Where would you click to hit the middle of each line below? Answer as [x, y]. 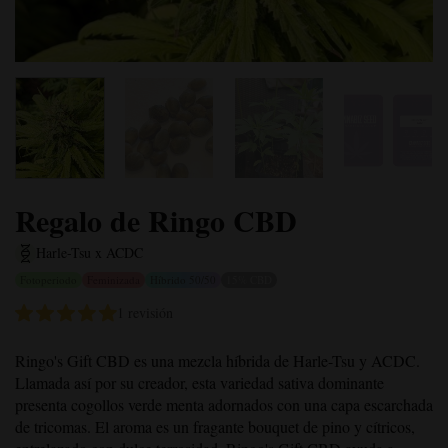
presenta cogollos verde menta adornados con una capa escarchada [224, 405]
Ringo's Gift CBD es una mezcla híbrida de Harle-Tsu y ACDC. [217, 361]
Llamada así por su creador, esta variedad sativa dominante [199, 383]
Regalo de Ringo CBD [156, 220]
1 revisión [145, 313]
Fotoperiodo [48, 280]
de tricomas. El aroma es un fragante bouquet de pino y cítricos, [215, 427]
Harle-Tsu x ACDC [89, 253]
